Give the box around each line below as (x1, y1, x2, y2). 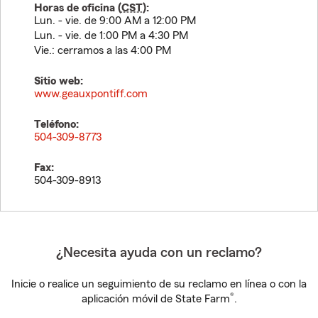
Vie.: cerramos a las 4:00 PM (34, 45, 171, 56)
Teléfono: (34, 119, 79, 130)
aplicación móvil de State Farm (81, 293, 230, 305)
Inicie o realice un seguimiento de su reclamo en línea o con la (11, 278, 307, 290)
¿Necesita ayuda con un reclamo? (56, 246, 262, 260)
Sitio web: (34, 75, 83, 87)
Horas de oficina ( (34, 2, 121, 13)
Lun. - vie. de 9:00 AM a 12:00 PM (34, 15, 196, 26)
